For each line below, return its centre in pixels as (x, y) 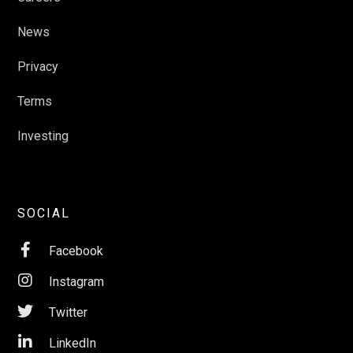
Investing (43, 136)
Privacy (38, 67)
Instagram (77, 282)
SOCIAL (44, 213)
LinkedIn (73, 343)
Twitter (69, 312)
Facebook (76, 251)
